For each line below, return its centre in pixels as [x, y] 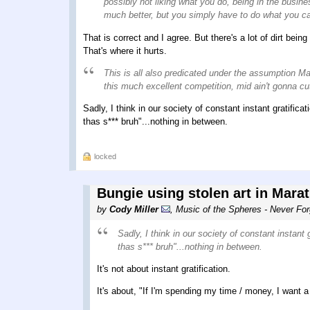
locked [105, 156]
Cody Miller [134, 209]
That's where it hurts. [125, 51]
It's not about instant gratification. [164, 269]
